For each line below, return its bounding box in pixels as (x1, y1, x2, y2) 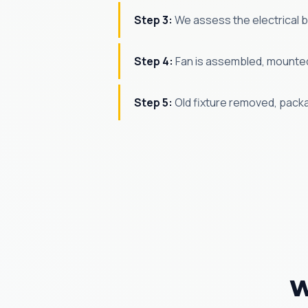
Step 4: (134, 54, 173, 69)
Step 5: (134, 95, 173, 110)
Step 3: (134, 12, 173, 27)
